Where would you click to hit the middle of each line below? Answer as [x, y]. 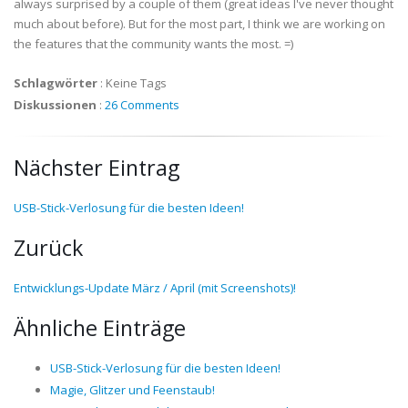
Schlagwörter [56, 83]
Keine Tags [136, 83]
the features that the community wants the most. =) [153, 44]
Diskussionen [55, 105]
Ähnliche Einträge [100, 328]
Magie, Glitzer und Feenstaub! [133, 390]
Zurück [48, 248]
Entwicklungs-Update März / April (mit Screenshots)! [155, 288]
